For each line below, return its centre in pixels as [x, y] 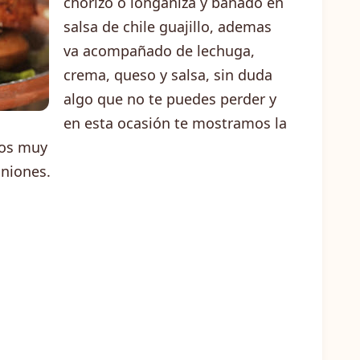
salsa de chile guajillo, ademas [168, 27]
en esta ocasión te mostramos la [175, 123]
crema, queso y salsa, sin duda [168, 75]
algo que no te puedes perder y [170, 99]
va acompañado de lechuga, [159, 51]
